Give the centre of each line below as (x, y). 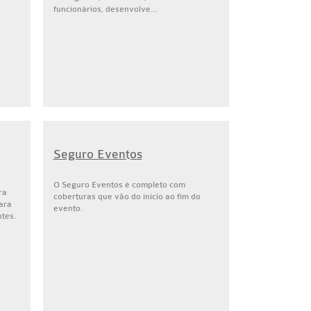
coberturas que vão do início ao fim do (127, 196)
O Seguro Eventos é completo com (119, 185)
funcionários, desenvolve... (105, 9)
